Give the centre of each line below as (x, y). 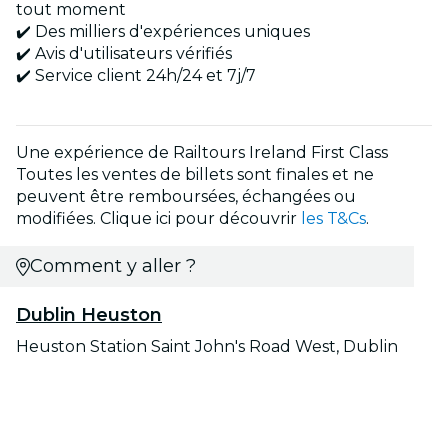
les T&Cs (333, 219)
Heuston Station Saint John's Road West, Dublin (207, 347)
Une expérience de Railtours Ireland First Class (202, 153)
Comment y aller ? (112, 266)
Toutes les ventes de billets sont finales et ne (195, 175)
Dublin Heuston (89, 315)
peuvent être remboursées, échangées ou (186, 197)
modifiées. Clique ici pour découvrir (158, 219)
